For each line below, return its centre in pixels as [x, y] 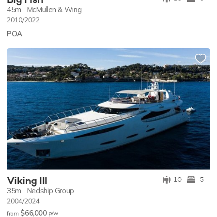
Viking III [27, 181]
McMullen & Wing [54, 9]
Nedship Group [50, 191]
